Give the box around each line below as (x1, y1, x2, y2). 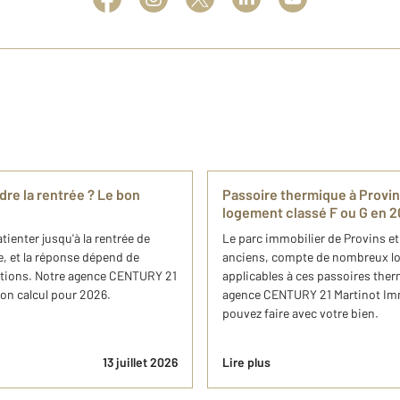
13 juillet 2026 (103, 354, 178, 371)
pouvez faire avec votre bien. (222, 305, 379, 321)
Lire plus (222, 354, 271, 371)
